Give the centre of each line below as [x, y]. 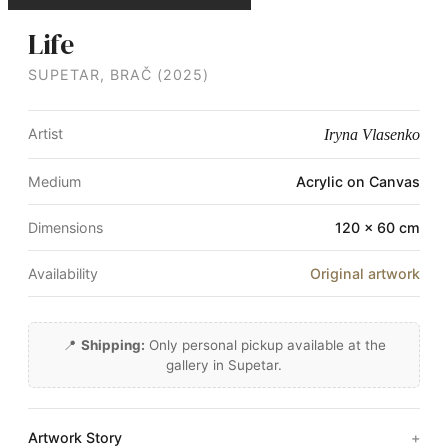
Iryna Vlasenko [372, 135]
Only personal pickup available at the [265, 345]
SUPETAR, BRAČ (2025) [118, 75]
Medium [54, 182]
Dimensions [65, 228]
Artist [45, 134]
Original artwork [365, 274]
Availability [63, 274]
